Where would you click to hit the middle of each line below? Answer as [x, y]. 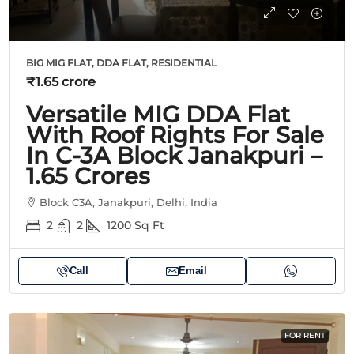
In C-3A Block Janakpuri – [174, 155]
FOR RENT [305, 335]
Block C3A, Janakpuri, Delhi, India [128, 202]
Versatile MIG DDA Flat [158, 114]
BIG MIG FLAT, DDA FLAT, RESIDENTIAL [121, 62]
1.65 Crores [88, 175]
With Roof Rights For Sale [175, 134]
